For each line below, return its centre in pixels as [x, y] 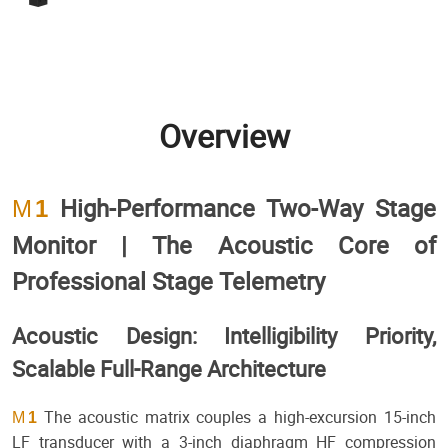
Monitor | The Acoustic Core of [224, 245]
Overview [224, 136]
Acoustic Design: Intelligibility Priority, [224, 336]
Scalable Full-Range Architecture [169, 369]
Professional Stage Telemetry [168, 281]
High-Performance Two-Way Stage [248, 208]
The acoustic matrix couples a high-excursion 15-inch [236, 417]
